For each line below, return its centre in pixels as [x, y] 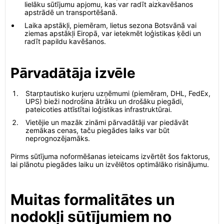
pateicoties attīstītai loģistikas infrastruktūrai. [99, 109]
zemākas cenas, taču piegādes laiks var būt [97, 130]
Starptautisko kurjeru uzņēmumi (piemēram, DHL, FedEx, [118, 93]
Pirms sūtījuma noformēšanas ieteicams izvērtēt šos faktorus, [110, 156]
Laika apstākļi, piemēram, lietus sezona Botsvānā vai [110, 25]
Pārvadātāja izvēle [73, 73]
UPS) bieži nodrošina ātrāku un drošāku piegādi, [104, 101]
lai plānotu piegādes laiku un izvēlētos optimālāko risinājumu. [110, 164]
